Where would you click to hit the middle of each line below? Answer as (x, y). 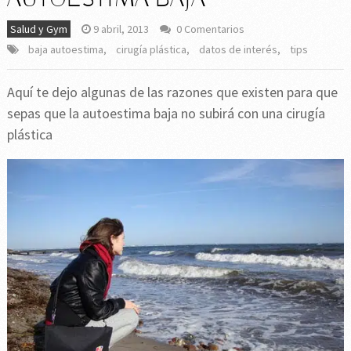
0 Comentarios (210, 29)
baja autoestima (65, 49)
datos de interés (238, 49)
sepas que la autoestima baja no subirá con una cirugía (166, 113)
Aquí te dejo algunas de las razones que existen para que (172, 92)
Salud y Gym (38, 29)
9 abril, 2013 (121, 29)
